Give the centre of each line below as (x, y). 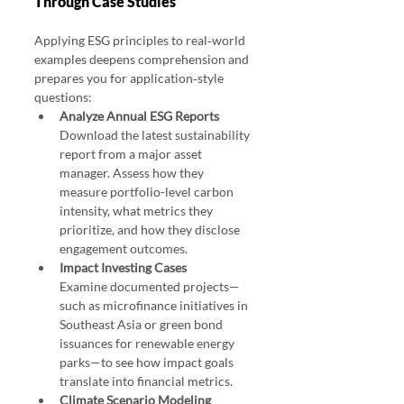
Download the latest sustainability (156, 135)
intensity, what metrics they (138, 211)
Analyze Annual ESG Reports (139, 116)
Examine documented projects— (150, 287)
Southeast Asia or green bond (142, 325)
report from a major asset (132, 154)
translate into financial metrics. (146, 381)
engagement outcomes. (124, 249)
